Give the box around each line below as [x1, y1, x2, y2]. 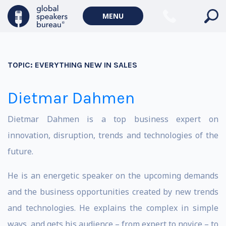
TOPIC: [8, 60, 35, 70]
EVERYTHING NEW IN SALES [35, 60, 137, 70]
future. [8, 146, 33, 157]
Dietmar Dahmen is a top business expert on [8, 114, 218, 125]
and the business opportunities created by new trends [8, 186, 218, 197]
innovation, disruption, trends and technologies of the [8, 130, 218, 141]
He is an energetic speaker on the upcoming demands [8, 170, 218, 181]
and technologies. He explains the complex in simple [8, 202, 218, 213]
